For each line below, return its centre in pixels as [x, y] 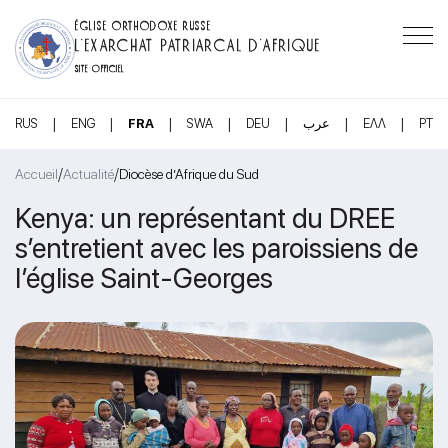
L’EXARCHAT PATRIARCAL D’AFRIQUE [198, 42]
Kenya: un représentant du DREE [205, 217]
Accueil [36, 174]
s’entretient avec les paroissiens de [216, 247]
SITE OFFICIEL [100, 67]
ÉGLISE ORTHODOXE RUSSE [143, 24]
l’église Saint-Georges [144, 277]
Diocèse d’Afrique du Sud [189, 174]
